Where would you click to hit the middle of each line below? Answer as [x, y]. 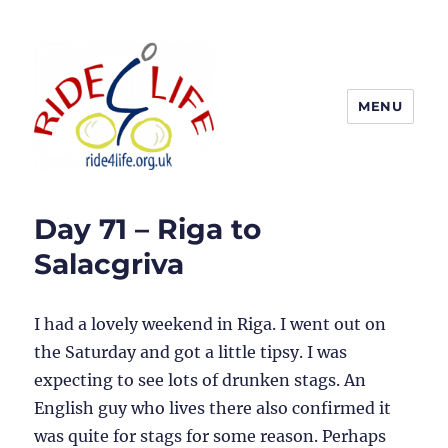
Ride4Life [92, 198]
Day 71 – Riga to [148, 229]
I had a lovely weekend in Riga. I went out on [210, 324]
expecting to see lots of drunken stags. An [200, 380]
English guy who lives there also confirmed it [213, 408]
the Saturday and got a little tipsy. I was [191, 352]
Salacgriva [109, 264]
